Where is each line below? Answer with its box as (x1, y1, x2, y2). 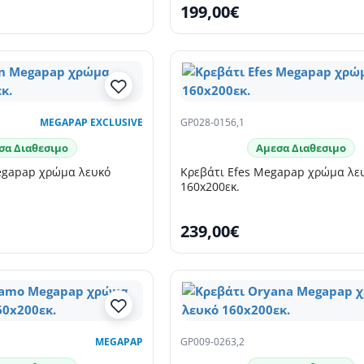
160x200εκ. (180, 179, 240, 195)
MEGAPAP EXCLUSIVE (40, 115, 144, 130)
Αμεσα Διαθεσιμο (255, 141, 346, 156)
